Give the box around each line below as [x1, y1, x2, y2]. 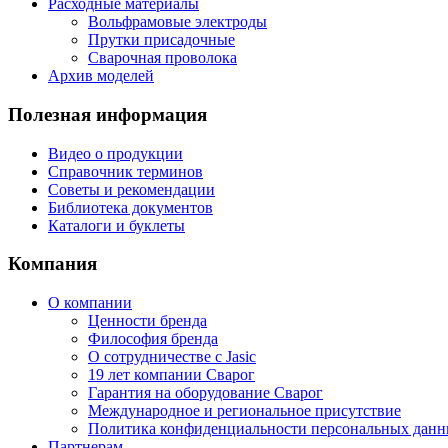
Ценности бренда [88, 312, 207, 330]
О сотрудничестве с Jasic [88, 348, 256, 366]
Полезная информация [8, 104, 207, 126]
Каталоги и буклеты [48, 216, 185, 234]
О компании [48, 294, 132, 312]
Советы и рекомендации [48, 180, 215, 198]
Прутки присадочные [88, 31, 235, 49]
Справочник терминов [48, 162, 203, 180]
